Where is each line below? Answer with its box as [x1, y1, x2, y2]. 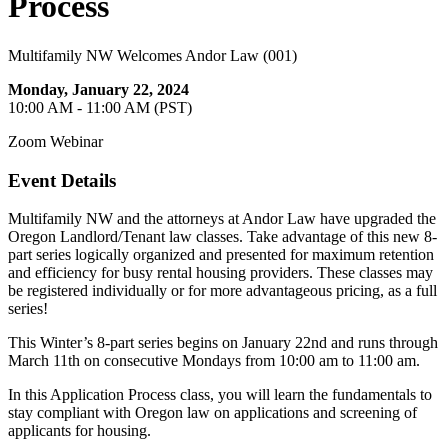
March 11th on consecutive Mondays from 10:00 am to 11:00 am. [8, 352, 420, 370]
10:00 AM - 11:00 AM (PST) [8, 98, 192, 116]
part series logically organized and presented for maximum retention [8, 246, 434, 264]
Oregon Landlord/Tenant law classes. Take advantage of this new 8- [8, 228, 437, 246]
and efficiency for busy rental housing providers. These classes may [8, 264, 433, 282]
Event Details [8, 169, 116, 191]
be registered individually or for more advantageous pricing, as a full [8, 282, 437, 300]
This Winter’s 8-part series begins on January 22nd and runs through [8, 334, 438, 352]
